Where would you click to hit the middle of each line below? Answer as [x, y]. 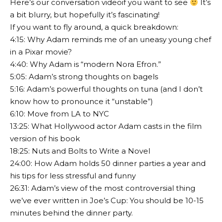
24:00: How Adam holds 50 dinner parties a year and [108, 164]
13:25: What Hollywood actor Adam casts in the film [106, 126]
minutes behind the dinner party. [71, 213]
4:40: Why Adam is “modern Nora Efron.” [85, 64]
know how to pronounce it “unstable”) [82, 102]
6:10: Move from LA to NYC [59, 114]
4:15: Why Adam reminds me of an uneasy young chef [111, 40]
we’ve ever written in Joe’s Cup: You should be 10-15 [107, 201]
